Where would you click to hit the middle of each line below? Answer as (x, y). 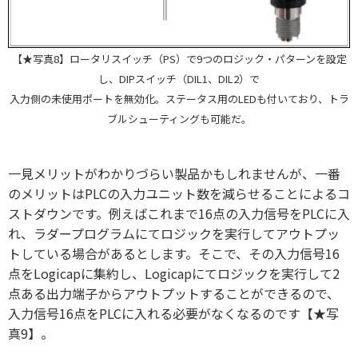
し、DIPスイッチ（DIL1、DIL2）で (179, 79)
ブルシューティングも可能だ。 (179, 119)
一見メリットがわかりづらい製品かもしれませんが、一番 (174, 174)
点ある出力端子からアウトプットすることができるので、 (174, 294)
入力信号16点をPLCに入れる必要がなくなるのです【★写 (173, 314)
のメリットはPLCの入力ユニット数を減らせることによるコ (179, 194)
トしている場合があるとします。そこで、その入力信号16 (174, 254)
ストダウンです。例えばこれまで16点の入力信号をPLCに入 (179, 214)
